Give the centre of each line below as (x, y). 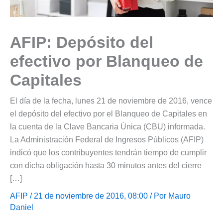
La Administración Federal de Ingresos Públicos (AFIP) (107, 139)
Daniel (22, 207)
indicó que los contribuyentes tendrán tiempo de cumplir (108, 152)
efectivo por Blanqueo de (107, 61)
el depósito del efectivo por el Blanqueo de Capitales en (109, 113)
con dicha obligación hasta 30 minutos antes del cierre (106, 165)
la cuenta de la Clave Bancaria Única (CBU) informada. (108, 126)
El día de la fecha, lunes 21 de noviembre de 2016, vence (111, 101)
